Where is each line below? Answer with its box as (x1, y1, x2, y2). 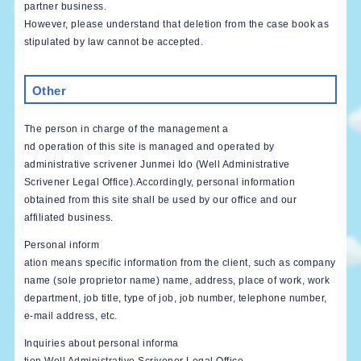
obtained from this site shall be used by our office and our (23, 193, 297, 205)
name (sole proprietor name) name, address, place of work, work (23, 274, 330, 286)
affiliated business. (23, 211, 114, 223)
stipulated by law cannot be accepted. (23, 35, 204, 48)
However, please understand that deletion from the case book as (23, 18, 330, 30)
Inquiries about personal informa (23, 338, 179, 350)
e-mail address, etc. (23, 309, 118, 322)
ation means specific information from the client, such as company (23, 256, 336, 268)
